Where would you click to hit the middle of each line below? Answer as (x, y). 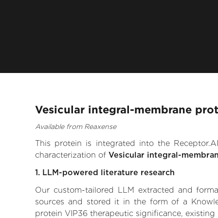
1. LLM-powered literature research (105, 173)
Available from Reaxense (76, 127)
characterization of (72, 155)
